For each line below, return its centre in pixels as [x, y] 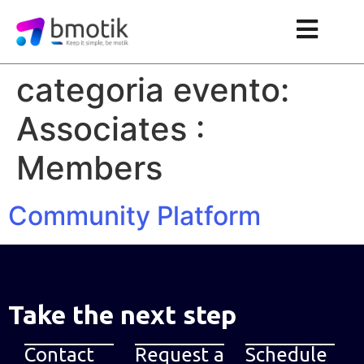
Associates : [110, 128]
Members [89, 167]
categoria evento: [153, 89]
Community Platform [134, 215]
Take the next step [122, 314]
